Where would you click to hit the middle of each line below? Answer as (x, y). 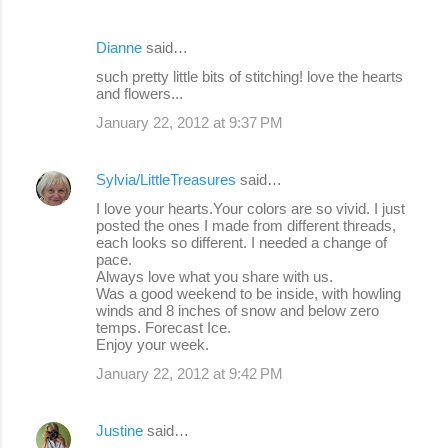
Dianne (119, 47)
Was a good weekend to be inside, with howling (248, 293)
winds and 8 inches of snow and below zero (237, 310)
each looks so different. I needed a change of (241, 242)
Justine (119, 430)
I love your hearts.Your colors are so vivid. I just (250, 208)
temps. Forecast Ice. (163, 327)
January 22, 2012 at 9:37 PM (189, 122)
